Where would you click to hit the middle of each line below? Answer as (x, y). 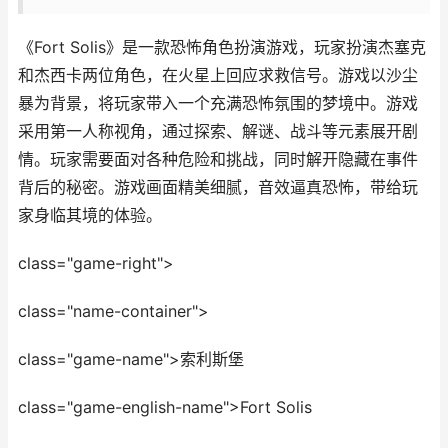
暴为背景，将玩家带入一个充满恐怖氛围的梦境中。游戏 (218, 103)
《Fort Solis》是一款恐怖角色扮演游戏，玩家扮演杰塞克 (222, 47)
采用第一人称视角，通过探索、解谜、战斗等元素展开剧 (218, 131)
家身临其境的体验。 (90, 215)
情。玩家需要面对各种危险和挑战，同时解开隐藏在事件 (218, 159)
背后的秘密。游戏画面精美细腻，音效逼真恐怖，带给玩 (218, 187)
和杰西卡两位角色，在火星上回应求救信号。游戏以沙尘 (218, 75)
